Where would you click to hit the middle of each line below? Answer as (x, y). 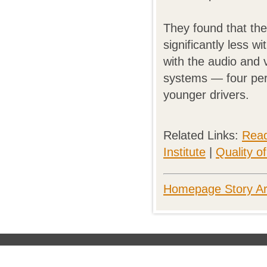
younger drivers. (206, 95)
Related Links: (203, 135)
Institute (184, 152)
